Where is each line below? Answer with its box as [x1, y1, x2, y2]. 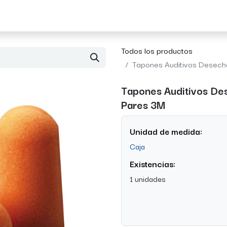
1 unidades [130, 172, 166, 184]
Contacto [78, 9, 114, 22]
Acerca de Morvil [5, 9, 70, 22]
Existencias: [130, 157, 175, 170]
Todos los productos [121, 44, 193, 56]
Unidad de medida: [130, 125, 202, 138]
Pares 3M [121, 96, 165, 112]
